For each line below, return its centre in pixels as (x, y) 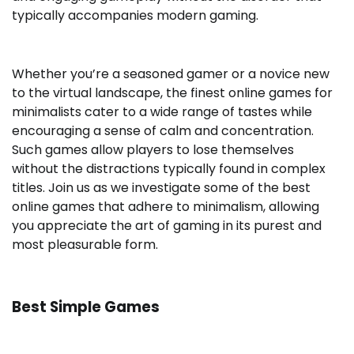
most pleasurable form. (85, 245)
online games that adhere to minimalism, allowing (166, 207)
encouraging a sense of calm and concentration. (163, 131)
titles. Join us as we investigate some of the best (161, 188)
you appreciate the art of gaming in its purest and (167, 226)
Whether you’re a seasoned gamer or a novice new (171, 74)
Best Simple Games (86, 307)
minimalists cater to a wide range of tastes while (162, 112)
